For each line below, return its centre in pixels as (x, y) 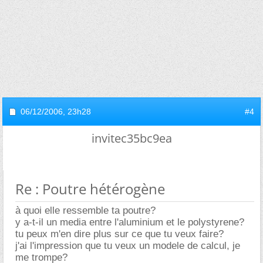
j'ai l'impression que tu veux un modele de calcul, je (128, 246)
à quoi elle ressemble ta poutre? (85, 210)
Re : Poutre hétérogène (90, 189)
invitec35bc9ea (131, 138)
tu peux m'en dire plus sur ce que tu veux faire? (119, 234)
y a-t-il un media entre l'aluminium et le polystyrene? (130, 222)
